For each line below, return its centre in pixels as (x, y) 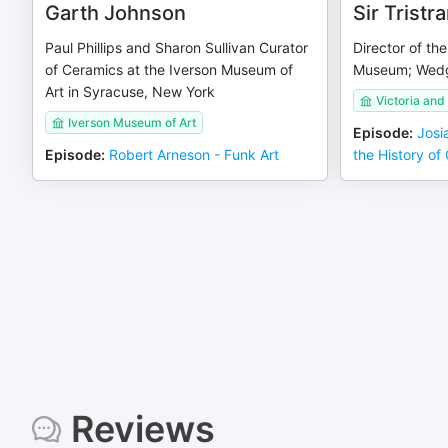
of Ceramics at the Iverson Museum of (169, 69)
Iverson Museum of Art (132, 122)
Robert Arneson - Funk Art (194, 154)
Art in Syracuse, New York (130, 91)
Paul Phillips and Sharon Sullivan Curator (176, 47)
